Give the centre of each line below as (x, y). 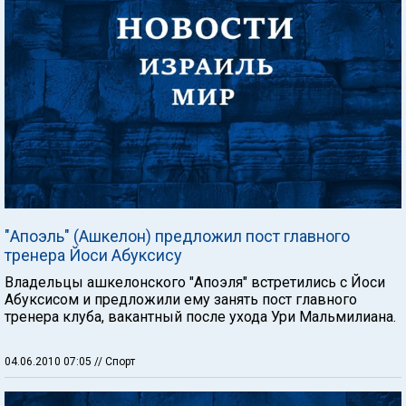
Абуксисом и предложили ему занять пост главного (181, 300)
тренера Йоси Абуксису (93, 255)
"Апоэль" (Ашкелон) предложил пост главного (177, 236)
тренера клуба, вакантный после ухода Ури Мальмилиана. (200, 317)
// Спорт (115, 362)
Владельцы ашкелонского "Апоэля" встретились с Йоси (195, 282)
